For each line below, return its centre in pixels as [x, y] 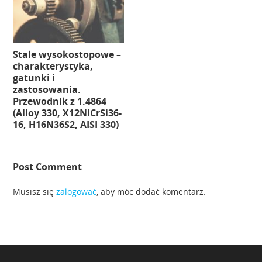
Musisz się [35, 192]
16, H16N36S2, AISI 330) [66, 125]
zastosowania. [47, 90]
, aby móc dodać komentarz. [151, 192]
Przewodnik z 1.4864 [60, 101]
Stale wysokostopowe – [67, 55]
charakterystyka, [53, 66]
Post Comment [48, 167]
